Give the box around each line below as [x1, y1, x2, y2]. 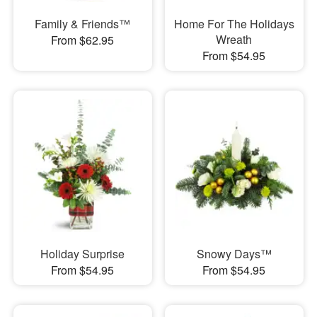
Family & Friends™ [35, 15, 131, 32]
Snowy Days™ [196, 246, 272, 263]
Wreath [216, 30, 253, 47]
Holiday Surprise [40, 246, 125, 263]
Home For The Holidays [173, 15, 294, 32]
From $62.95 [51, 31, 115, 48]
